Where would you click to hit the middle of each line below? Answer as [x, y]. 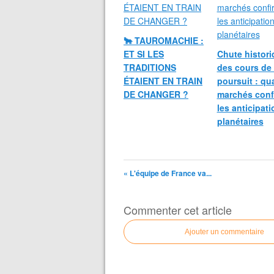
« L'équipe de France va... [168, 173]
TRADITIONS [150, 67]
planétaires [240, 121]
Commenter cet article [178, 209]
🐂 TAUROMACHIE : [164, 40]
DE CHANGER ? [156, 94]
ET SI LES [144, 54]
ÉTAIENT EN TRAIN [163, 80]
